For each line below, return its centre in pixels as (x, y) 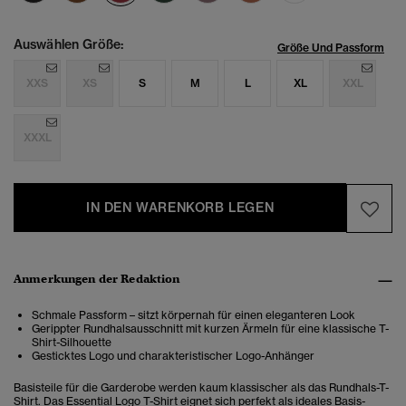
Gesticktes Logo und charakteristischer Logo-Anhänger (173, 356)
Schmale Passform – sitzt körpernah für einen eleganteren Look (193, 315)
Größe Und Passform (331, 48)
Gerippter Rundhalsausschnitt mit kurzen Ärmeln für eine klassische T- (210, 329)
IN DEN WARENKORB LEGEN (180, 208)
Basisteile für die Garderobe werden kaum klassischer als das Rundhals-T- (201, 388)
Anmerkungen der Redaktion (97, 279)
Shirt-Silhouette (72, 343)
